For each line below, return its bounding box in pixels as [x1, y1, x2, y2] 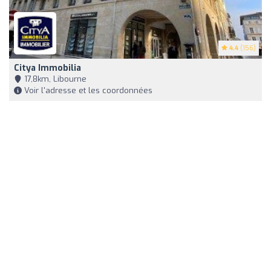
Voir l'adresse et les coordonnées [22, 85, 152, 96]
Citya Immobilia [14, 62, 81, 74]
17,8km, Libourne [22, 74, 87, 85]
